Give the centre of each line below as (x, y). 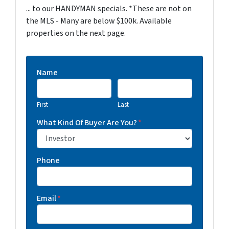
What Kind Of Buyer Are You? (87, 123)
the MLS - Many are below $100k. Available (99, 21)
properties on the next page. (76, 33)
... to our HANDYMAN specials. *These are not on (109, 9)
